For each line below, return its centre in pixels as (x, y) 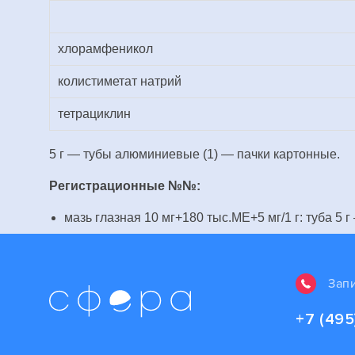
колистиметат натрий (120, 81)
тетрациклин (94, 114)
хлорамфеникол (105, 49)
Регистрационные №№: (125, 186)
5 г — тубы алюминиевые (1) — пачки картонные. (195, 154)
